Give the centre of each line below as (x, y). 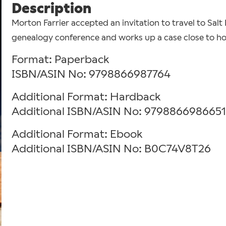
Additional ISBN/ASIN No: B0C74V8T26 (111, 149)
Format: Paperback (60, 60)
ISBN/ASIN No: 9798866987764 (91, 74)
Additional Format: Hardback (86, 97)
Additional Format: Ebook (77, 134)
